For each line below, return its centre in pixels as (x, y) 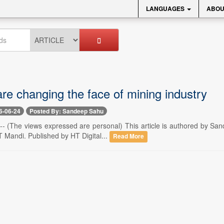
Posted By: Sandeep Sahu (66, 111)
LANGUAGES (166, 8)
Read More (128, 136)
